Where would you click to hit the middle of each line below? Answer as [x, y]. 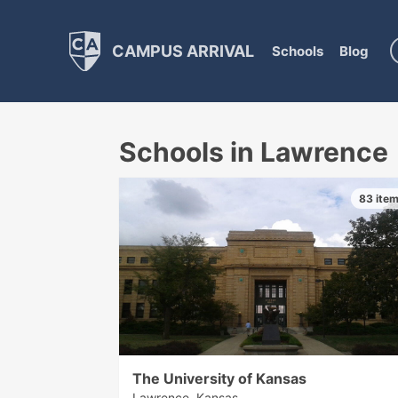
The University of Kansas [220, 378]
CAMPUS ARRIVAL [181, 51]
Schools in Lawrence [254, 152]
